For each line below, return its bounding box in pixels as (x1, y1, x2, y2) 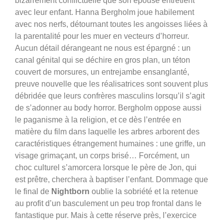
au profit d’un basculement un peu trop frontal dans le (15, 199, 202, 208)
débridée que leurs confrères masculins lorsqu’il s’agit (15, 91, 205, 100)
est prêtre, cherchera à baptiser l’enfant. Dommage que (15, 175, 208, 184)
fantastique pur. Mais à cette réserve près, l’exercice (15, 211, 197, 220)
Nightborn (51, 187, 90, 196)
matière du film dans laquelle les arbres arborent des (15, 127, 200, 136)
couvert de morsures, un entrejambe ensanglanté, (15, 67, 189, 76)
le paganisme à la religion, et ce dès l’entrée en (15, 115, 181, 124)
